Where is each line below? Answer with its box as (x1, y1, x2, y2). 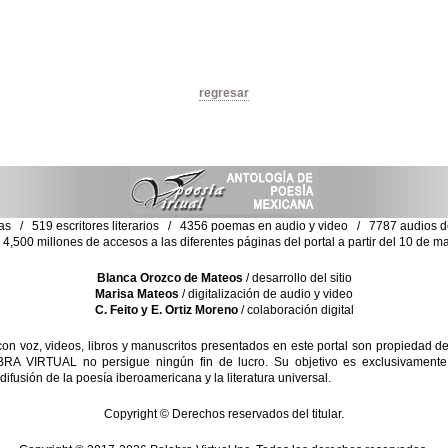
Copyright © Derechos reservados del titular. (104, 407, 344, 421)
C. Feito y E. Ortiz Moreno (94, 303, 238, 317)
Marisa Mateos (95, 287, 179, 301)
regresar (199, 86, 249, 100)
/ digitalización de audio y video (179, 287, 353, 301)
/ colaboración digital (237, 303, 354, 317)
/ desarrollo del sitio (242, 271, 352, 285)
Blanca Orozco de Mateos (96, 271, 243, 285)
